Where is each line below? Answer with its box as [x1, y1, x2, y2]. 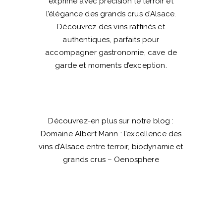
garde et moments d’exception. [55, 60, 167, 70]
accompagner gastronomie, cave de [45, 48, 177, 57]
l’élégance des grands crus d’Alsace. [46, 9, 176, 18]
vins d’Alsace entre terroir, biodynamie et [39, 142, 183, 151]
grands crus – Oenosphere [63, 155, 159, 164]
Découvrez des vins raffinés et [57, 22, 165, 31]
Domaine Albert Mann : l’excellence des [40, 129, 182, 138]
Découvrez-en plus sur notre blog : [48, 116, 174, 125]
